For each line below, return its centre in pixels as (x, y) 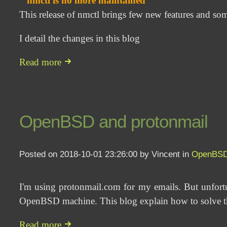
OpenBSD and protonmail (114, 121)
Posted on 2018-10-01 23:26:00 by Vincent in (106, 154)
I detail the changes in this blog (80, 39)
